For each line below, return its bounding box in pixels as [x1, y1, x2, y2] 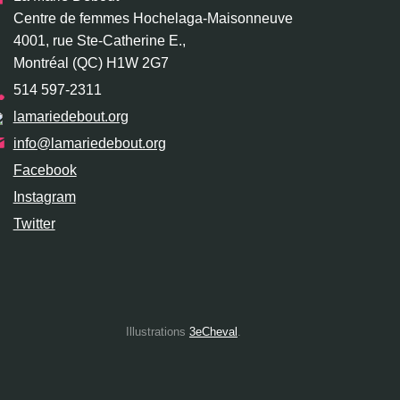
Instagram [12, 189, 76, 205]
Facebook [12, 162, 77, 179]
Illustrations [125, 325, 189, 339]
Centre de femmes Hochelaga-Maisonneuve [12, 11, 293, 27]
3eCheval [188, 325, 237, 339]
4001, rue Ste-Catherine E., [12, 33, 186, 49]
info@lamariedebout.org [12, 136, 166, 152]
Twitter [12, 216, 55, 232]
